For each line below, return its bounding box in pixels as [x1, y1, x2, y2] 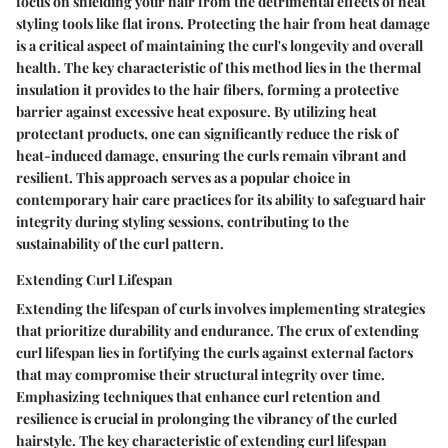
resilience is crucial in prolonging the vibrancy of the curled [16, 409, 397, 429]
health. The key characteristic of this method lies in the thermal [16, 58, 421, 78]
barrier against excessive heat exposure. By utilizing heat [16, 102, 377, 122]
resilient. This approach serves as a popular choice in [16, 168, 351, 188]
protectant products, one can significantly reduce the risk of [16, 124, 398, 144]
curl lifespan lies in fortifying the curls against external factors [16, 343, 413, 363]
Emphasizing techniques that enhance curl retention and [16, 387, 380, 407]
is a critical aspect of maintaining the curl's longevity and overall [16, 36, 423, 56]
